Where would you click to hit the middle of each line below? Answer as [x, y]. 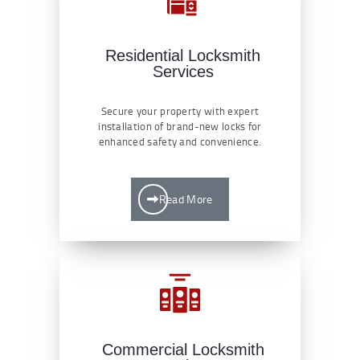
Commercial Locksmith [183, 349]
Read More [186, 198]
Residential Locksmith [183, 55]
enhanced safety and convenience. [180, 141]
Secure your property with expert [180, 110]
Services [183, 71]
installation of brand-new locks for [180, 126]
